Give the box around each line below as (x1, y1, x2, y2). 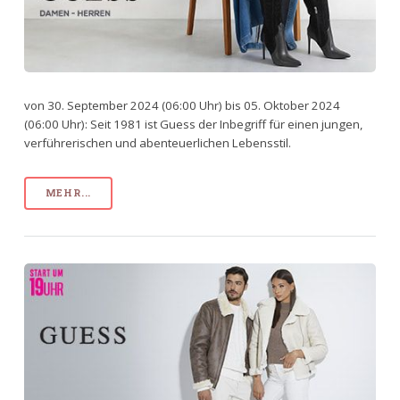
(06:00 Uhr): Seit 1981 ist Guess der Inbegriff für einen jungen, (23, 115, 362, 132)
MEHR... (45, 186, 92, 199)
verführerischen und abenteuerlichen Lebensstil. (23, 134, 291, 151)
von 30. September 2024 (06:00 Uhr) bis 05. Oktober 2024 (23, 96, 340, 113)
